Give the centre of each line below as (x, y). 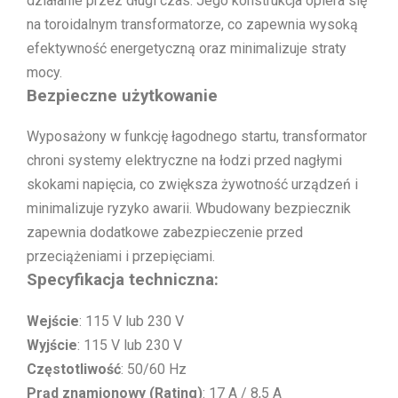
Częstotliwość (74, 370)
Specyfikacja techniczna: (123, 280)
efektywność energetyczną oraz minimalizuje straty (187, 48)
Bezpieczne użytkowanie (122, 96)
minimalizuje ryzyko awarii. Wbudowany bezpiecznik (189, 209)
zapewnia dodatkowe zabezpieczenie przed (165, 233)
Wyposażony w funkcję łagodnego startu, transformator (197, 137)
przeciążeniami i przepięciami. (121, 257)
